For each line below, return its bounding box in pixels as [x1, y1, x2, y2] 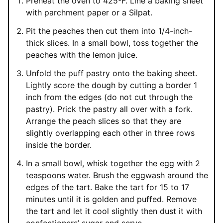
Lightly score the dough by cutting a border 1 [26, 80, 197, 91]
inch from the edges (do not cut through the [26, 92, 193, 103]
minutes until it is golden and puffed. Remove [26, 194, 197, 205]
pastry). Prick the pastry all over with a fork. [26, 104, 193, 114]
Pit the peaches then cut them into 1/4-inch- [26, 26, 192, 36]
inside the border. [26, 140, 92, 150]
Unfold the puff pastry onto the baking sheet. [26, 68, 197, 79]
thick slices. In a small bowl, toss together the [26, 38, 198, 48]
